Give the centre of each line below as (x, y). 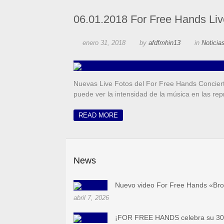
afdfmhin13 (164, 43)
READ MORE (98, 115)
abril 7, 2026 (91, 198)
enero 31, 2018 (104, 43)
